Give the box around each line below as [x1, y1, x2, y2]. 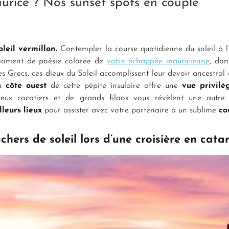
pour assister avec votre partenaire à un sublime [44, 106, 219, 114]
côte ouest [6, 81, 51, 90]
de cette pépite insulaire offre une [51, 81, 182, 90]
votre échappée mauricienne [106, 57, 210, 65]
